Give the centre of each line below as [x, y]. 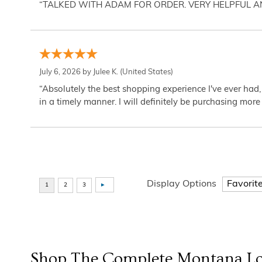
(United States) [146, 72]
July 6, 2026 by [66, 72]
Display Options [182, 184]
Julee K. [106, 72]
